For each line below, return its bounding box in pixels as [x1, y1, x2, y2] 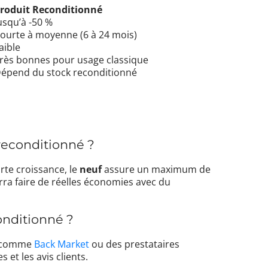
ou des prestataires [89, 237, 180, 251]
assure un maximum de [102, 162, 211, 176]
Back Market [34, 237, 90, 251]
